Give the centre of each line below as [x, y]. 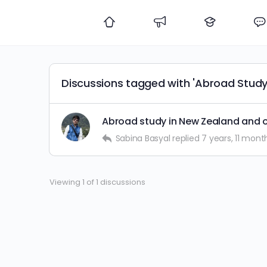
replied [187, 138]
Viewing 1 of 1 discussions [97, 182]
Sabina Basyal [143, 138]
